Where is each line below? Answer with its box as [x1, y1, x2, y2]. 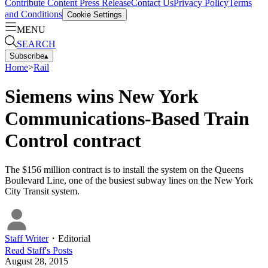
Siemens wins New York [5, 85, 199, 107]
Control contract [5, 129, 141, 151]
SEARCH [17, 38, 56, 49]
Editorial [58, 233, 90, 244]
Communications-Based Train [5, 107, 249, 129]
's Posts [45, 245, 72, 256]
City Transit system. [5, 186, 80, 197]
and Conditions [5, 8, 62, 19]
